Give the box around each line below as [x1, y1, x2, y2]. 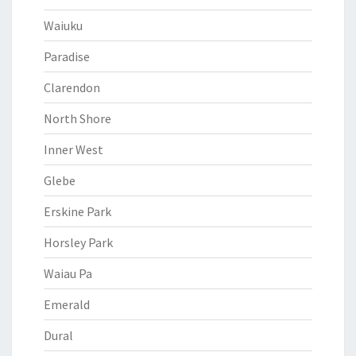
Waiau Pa [44, 265, 92, 281]
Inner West [44, 141, 103, 157]
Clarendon [44, 79, 100, 95]
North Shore [44, 110, 111, 126]
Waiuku [44, 17, 83, 33]
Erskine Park [44, 203, 111, 219]
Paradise [44, 48, 90, 64]
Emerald [44, 296, 90, 312]
